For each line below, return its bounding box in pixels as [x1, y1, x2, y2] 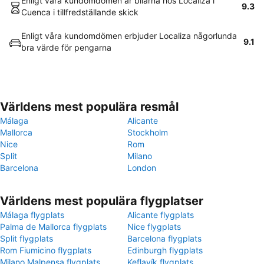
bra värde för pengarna [21, 42, 111, 52]
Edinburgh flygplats [127, 245, 203, 255]
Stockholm [127, 127, 168, 137]
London [127, 163, 156, 173]
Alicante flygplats [127, 210, 194, 220]
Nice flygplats [127, 222, 181, 232]
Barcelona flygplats [127, 233, 202, 243]
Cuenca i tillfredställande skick [21, 7, 138, 17]
